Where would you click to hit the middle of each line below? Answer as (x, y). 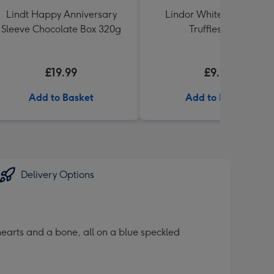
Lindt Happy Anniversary (61, 14)
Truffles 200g (218, 29)
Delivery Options (57, 175)
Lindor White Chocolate (218, 14)
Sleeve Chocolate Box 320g (61, 29)
